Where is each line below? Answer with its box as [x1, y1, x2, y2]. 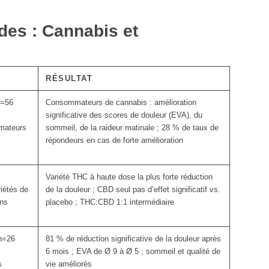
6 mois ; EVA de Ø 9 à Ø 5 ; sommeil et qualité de [46, 247, 220, 256]
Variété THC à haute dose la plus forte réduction [46, 172, 213, 182]
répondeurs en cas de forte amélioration [46, 136, 183, 145]
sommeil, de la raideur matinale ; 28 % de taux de [46, 123, 219, 133]
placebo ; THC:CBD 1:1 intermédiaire [46, 198, 174, 207]
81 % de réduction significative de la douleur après [46, 234, 221, 244]
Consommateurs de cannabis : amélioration [46, 98, 196, 107]
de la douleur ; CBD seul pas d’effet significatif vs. [46, 185, 220, 195]
